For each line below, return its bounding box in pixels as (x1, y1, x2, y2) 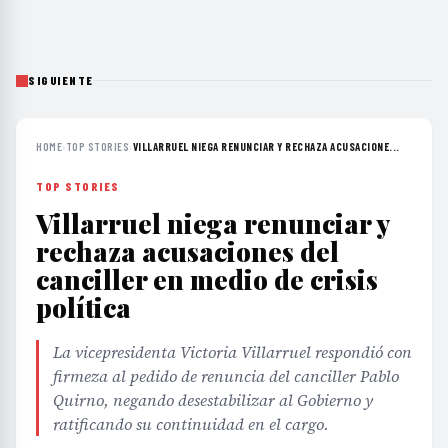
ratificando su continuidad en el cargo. (53, 413, 329, 436)
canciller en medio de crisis (36, 262, 378, 298)
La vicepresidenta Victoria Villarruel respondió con (53, 341, 412, 364)
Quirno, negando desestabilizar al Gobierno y (53, 389, 373, 412)
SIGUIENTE (28, 73, 94, 88)
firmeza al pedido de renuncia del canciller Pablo (53, 365, 399, 388)
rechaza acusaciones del (36, 234, 339, 270)
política (36, 290, 131, 326)
